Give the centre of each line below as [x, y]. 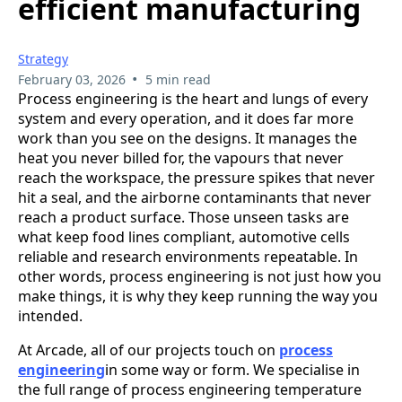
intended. [50, 315]
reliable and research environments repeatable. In [188, 256]
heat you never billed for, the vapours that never [181, 157]
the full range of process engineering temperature [190, 389]
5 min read [178, 79]
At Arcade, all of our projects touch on [149, 350]
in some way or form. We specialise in [232, 369]
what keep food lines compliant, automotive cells [184, 236]
